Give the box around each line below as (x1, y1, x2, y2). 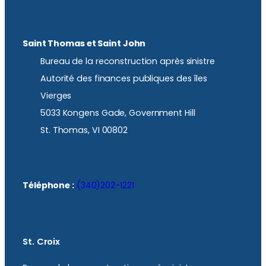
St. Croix (23, 235, 61, 248)
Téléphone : (23, 179, 74, 192)
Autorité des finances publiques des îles (40, 72, 207, 85)
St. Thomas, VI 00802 (40, 124, 128, 137)
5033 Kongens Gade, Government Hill (40, 107, 195, 119)
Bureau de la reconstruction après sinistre (40, 55, 215, 68)
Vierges (40, 90, 72, 102)
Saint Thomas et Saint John (23, 37, 146, 49)
